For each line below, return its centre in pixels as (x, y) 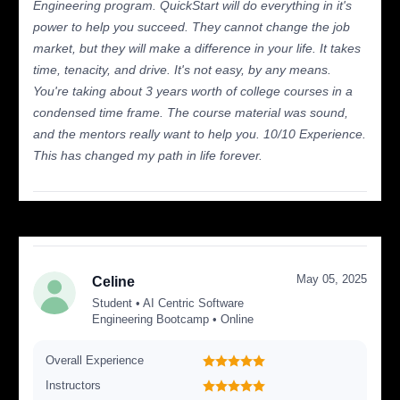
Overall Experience (95, 360)
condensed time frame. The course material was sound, (191, 112)
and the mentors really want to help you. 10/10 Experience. (200, 133)
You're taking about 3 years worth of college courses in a (193, 91)
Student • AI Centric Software (168, 303)
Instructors (74, 385)
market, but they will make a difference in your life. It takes (197, 48)
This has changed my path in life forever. (148, 155)
